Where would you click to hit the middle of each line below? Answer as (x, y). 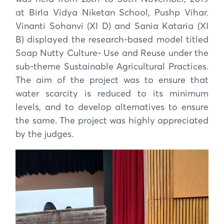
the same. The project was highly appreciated (112, 121)
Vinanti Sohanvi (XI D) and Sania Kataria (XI (112, 26)
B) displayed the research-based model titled (112, 40)
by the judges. (44, 134)
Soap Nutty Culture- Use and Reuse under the (112, 53)
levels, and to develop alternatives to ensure (112, 107)
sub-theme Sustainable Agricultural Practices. (112, 67)
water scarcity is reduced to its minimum (112, 94)
